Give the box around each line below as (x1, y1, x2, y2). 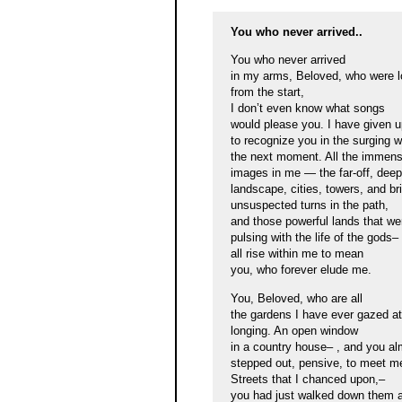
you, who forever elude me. (230, 263, 371, 277)
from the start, (230, 85, 304, 100)
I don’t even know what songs (230, 101, 385, 116)
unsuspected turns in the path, (230, 198, 389, 213)
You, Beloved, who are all (230, 291, 363, 305)
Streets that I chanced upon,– (230, 371, 385, 386)
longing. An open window (230, 323, 358, 337)
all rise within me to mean (230, 247, 363, 261)
